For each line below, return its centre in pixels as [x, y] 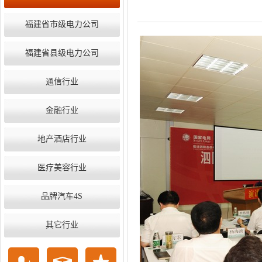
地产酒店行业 [62, 139]
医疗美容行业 [62, 168]
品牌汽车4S [62, 196]
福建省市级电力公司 [62, 24]
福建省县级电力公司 [62, 53]
